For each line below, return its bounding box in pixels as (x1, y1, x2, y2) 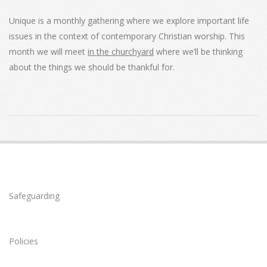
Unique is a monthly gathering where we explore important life (9, 15, 249, 27)
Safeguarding (9, 190, 60, 202)
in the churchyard (88, 46, 154, 58)
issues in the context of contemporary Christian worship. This (9, 30, 245, 42)
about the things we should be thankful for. (9, 61, 175, 73)
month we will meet (9, 46, 88, 58)
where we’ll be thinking (154, 46, 243, 58)
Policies (9, 235, 38, 247)
